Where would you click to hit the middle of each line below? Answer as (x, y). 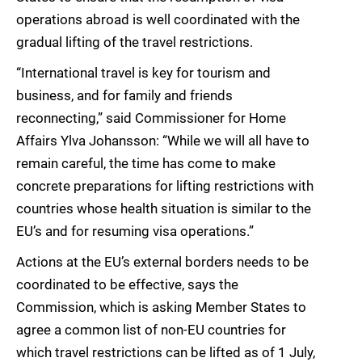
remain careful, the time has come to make (146, 164)
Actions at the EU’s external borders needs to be (162, 262)
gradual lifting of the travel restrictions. (135, 42)
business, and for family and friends (124, 96)
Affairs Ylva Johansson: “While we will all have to (163, 141)
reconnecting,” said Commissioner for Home (151, 118)
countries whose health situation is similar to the (164, 209)
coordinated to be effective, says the (127, 285)
